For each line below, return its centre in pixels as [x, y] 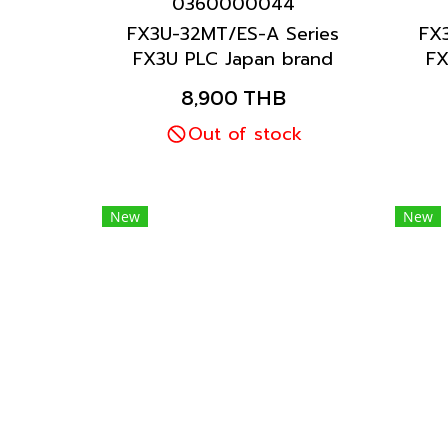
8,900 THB [233, 97]
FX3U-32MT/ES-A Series [233, 34]
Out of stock [244, 134]
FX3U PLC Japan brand [233, 59]
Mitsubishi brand [233, 84]
